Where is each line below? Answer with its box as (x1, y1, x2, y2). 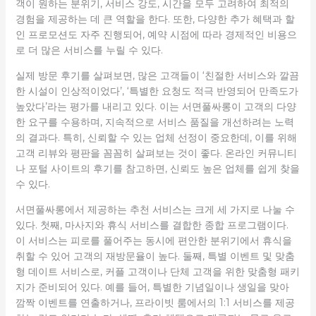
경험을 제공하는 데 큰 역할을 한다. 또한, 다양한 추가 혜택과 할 (15, 12, 295, 25)
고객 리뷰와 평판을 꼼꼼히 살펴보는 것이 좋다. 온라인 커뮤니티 (15, 146, 297, 159)
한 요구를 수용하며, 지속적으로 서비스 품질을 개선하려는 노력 (15, 115, 294, 128)
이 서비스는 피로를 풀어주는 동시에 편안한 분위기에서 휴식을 (15, 233, 292, 247)
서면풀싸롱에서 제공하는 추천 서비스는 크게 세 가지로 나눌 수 (15, 202, 295, 216)
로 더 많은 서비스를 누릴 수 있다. (15, 43, 163, 56)
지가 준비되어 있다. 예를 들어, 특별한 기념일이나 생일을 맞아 (15, 280, 289, 293)
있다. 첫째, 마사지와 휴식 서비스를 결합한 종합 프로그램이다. (15, 218, 288, 231)
